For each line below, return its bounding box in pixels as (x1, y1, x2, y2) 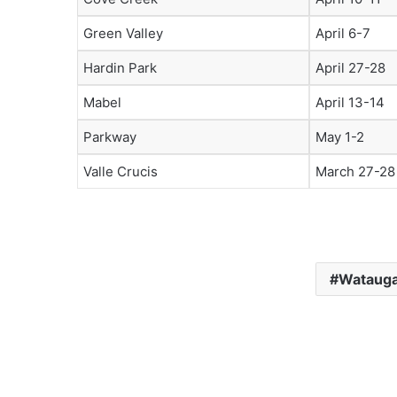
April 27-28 (315, 59, 385, 76)
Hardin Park (83, 59, 157, 76)
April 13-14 (315, 94, 385, 111)
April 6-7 (315, 25, 370, 42)
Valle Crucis (83, 163, 158, 180)
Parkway (83, 128, 136, 145)
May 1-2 (315, 128, 364, 145)
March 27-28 (315, 163, 395, 180)
